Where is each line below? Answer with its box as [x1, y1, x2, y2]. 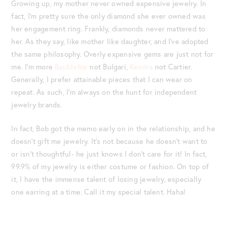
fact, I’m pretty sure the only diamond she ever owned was [11, 11, 206, 21]
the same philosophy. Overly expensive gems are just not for [11, 49, 214, 59]
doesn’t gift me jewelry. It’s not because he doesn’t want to [11, 136, 208, 146]
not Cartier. [153, 62, 193, 72]
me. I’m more [11, 62, 55, 72]
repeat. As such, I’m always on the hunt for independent [11, 87, 197, 97]
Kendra [130, 62, 153, 72]
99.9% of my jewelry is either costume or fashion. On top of [11, 161, 209, 171]
